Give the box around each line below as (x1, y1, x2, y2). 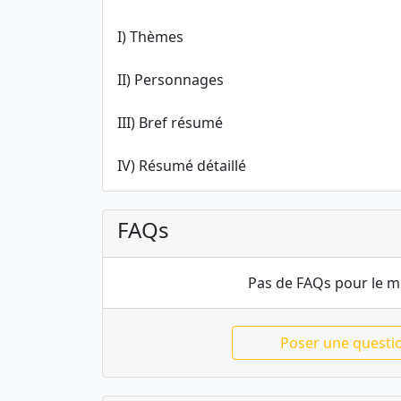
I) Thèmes (117, 27, 183, 47)
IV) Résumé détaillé (117, 156, 246, 175)
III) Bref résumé (117, 113, 223, 132)
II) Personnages (117, 70, 224, 90)
